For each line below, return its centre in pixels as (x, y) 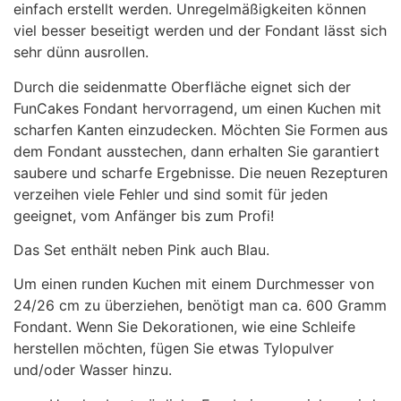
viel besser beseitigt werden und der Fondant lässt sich (200, 31)
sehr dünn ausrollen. (81, 52)
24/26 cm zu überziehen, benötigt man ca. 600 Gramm (200, 306)
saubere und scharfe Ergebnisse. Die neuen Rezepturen (200, 172)
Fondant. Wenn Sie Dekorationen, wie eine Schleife (184, 327)
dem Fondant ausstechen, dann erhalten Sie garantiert (196, 151)
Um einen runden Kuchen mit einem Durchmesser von (194, 284)
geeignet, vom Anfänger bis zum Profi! (144, 215)
